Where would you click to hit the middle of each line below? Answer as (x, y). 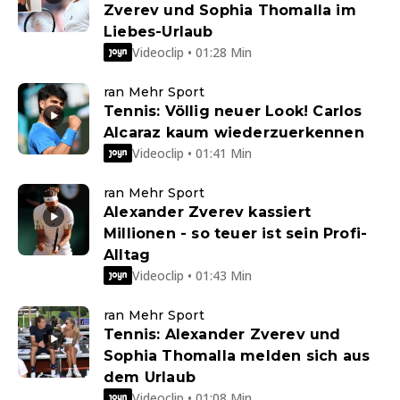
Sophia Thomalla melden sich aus (237, 356)
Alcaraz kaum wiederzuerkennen (234, 133)
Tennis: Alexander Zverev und (222, 335)
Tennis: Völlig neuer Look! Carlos (233, 112)
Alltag (127, 255)
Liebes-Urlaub (158, 32)
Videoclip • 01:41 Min (192, 153)
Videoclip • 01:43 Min (192, 275)
